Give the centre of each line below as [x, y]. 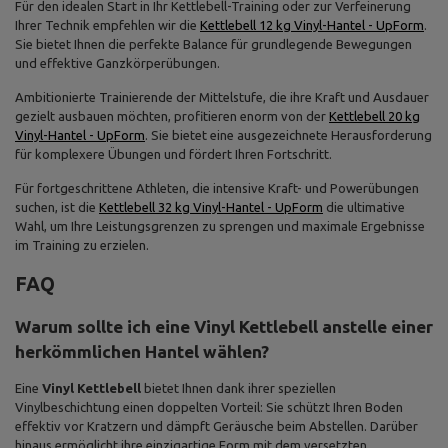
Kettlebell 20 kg [374, 116]
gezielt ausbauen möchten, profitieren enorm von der [172, 116]
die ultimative [364, 207]
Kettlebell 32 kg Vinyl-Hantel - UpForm [211, 207]
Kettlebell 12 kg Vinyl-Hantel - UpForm [312, 25]
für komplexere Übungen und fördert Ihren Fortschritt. [173, 154]
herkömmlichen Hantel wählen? [142, 351]
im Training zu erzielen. [82, 245]
